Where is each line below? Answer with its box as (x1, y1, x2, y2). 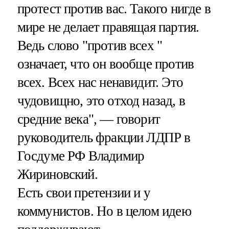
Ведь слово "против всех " (17, 37, 163, 53)
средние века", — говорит (17, 111, 161, 127)
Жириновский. (17, 166, 98, 182)
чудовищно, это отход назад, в (17, 93, 185, 108)
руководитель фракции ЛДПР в (17, 129, 191, 145)
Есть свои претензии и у (17, 185, 150, 200)
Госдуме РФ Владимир (17, 148, 145, 164)
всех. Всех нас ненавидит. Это (17, 74, 183, 90)
